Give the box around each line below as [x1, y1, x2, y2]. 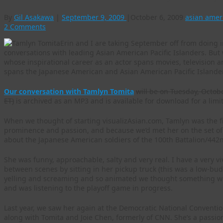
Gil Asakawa [14, 12, 54, 22]
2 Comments [4, 22, 46, 32]
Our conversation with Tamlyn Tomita [4, 87, 134, 97]
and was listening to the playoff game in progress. [4, 183, 173, 193]
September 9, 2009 [62, 12, 124, 22]
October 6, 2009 [130, 12, 183, 22]
